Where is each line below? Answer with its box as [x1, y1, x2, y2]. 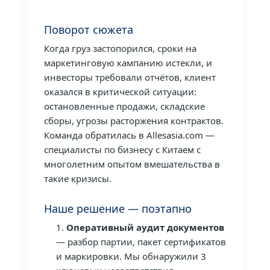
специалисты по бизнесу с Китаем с [43, 143, 201, 155]
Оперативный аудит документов [66, 221, 224, 233]
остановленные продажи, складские [43, 99, 205, 112]
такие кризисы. [43, 172, 111, 184]
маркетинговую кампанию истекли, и [43, 56, 212, 69]
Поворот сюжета [43, 22, 133, 37]
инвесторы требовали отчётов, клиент [43, 71, 216, 83]
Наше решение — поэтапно [43, 201, 192, 216]
